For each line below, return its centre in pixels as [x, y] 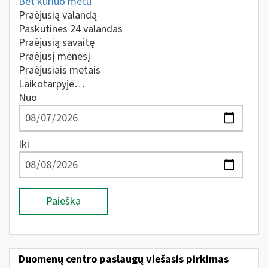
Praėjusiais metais [60, 70]
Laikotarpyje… [52, 84]
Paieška [63, 201]
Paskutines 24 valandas [71, 29]
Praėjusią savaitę [57, 43]
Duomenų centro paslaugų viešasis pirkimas [124, 259]
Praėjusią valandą [58, 15]
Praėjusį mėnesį [54, 57]
